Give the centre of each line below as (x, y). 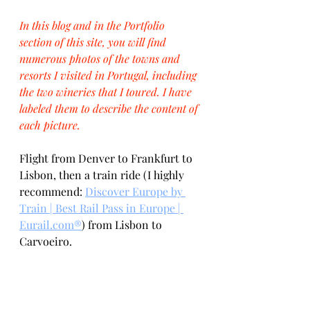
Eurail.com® (51, 225)
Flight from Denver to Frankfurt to (107, 158)
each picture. (50, 125)
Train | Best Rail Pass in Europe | (101, 208)
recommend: (52, 191)
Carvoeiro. (47, 241)
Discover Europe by (135, 191)
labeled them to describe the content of (110, 108)
